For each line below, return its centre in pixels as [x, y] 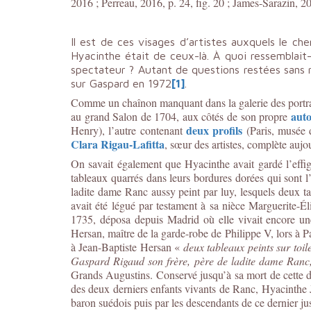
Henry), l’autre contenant [128, 130]
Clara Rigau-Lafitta [118, 144]
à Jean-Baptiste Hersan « [127, 247]
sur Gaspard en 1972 [121, 83]
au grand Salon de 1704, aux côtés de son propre [181, 116]
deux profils [214, 130]
